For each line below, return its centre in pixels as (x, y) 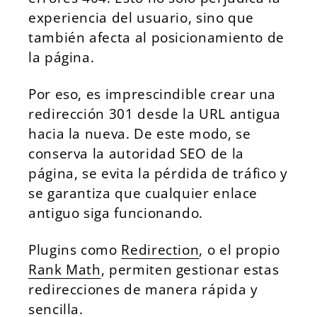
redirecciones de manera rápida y (143, 289)
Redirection (160, 249)
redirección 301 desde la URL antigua (155, 114)
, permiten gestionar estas (190, 269)
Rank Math (65, 269)
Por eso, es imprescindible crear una (152, 94)
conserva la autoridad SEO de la (136, 153)
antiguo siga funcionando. (116, 213)
